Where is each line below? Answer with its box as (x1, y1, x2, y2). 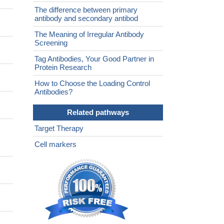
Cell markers (34, 140, 76, 149)
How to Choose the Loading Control (34, 79, 150, 88)
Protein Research (34, 63, 91, 72)
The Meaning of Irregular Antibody (34, 30, 144, 39)
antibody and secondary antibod (34, 14, 138, 23)
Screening (34, 38, 67, 47)
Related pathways (67, 108, 129, 117)
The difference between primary (34, 5, 137, 14)
